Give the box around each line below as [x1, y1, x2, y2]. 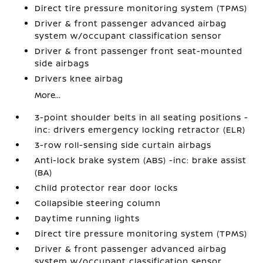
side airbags [35, 57, 90, 69]
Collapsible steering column [35, 197, 161, 208]
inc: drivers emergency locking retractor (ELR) [35, 123, 246, 135]
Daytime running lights [35, 212, 140, 224]
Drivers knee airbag [35, 72, 124, 84]
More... [35, 89, 61, 100]
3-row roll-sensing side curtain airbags [35, 139, 212, 150]
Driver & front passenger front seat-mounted [35, 45, 243, 56]
